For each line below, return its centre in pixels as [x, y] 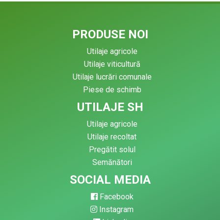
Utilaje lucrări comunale [112, 77]
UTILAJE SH [110, 107]
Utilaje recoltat [112, 137]
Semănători [112, 163]
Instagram [115, 210]
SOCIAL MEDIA [110, 180]
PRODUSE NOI [110, 35]
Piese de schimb [112, 90]
